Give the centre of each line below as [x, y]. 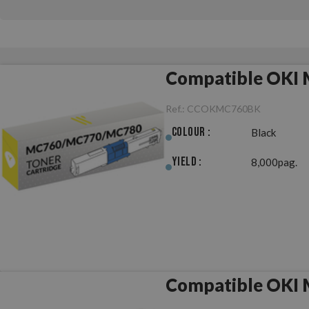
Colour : [191, 132]
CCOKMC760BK [224, 109]
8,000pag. [274, 162]
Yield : [187, 162]
